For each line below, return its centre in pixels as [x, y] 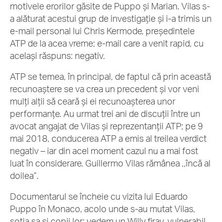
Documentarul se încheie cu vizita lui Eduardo [99, 196]
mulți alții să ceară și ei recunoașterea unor [93, 101]
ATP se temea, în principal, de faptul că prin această [111, 76]
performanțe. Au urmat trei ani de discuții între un [105, 113]
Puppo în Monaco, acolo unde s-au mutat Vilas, [103, 209]
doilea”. [25, 175]
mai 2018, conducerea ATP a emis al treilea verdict [108, 138]
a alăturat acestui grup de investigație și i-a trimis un [111, 18]
